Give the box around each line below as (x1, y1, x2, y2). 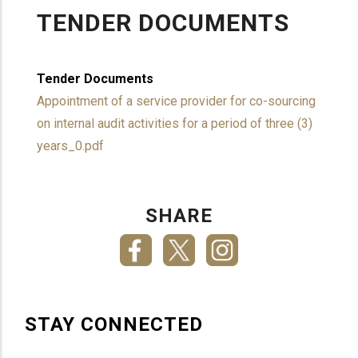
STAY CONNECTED (25, 313, 204, 336)
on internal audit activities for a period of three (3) (37, 116, 313, 131)
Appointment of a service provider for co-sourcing (37, 93, 316, 109)
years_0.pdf (37, 138, 105, 153)
